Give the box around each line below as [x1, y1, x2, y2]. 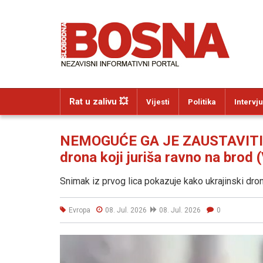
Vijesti [146, 97, 170, 106]
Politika [188, 97, 216, 106]
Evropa [69, 205, 90, 214]
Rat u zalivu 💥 [69, 96, 128, 107]
